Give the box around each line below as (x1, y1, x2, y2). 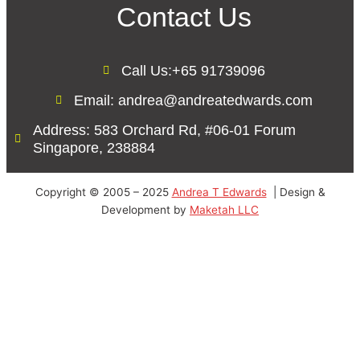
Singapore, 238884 (32, 139, 155, 156)
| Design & (269, 186, 325, 199)
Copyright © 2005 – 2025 (35, 186, 172, 199)
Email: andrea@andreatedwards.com (73, 92, 313, 108)
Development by (101, 203, 190, 217)
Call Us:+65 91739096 (121, 62, 265, 79)
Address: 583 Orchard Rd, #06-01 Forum (32, 121, 296, 138)
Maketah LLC (190, 203, 259, 217)
